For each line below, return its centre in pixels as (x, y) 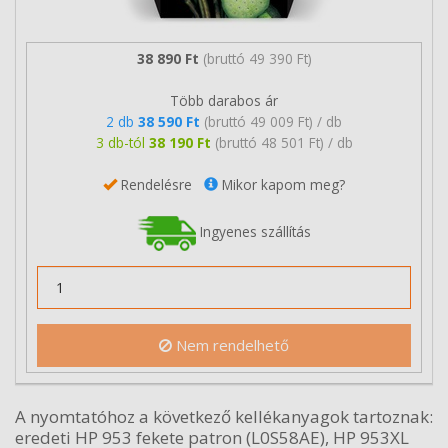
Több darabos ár (224, 100)
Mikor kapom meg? (281, 184)
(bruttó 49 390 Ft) (257, 58)
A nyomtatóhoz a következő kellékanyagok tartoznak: (224, 416)
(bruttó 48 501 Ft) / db (283, 142)
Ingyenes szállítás (253, 231)
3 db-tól (122, 142)
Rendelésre (160, 184)
